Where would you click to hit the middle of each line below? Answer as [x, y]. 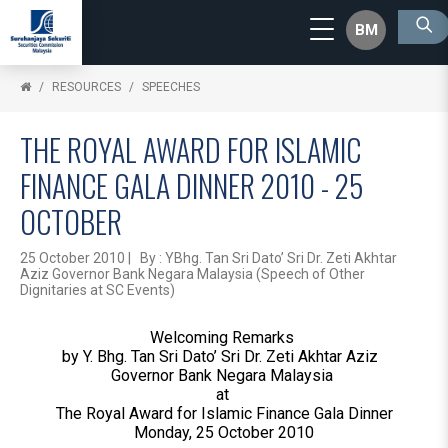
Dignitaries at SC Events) [97, 290]
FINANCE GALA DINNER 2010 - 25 [191, 185]
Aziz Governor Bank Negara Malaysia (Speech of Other [192, 274]
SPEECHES [171, 87]
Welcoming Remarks [224, 337]
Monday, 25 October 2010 [224, 432]
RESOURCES [86, 87]
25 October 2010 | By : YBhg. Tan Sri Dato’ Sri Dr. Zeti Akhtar [208, 258]
